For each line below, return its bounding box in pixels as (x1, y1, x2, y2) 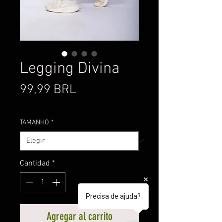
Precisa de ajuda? (86, 192, 141, 200)
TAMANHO (20, 118, 49, 127)
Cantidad (20, 158, 50, 168)
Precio (76, 81, 110, 97)
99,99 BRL (20, 82, 76, 98)
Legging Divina (20, 59, 119, 78)
